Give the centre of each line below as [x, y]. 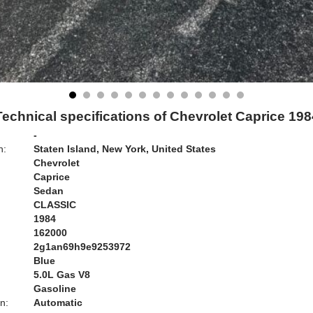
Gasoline [55, 289]
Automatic [58, 303]
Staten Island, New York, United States [125, 149]
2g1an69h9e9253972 [82, 247]
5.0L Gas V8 [62, 275]
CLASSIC [55, 205]
